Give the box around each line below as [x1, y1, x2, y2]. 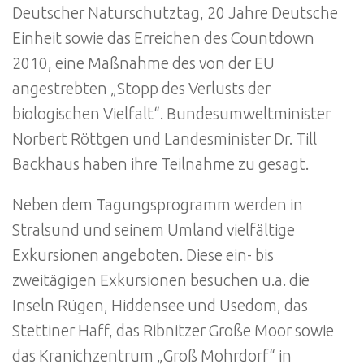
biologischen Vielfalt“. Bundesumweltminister [12, 104, 331, 123]
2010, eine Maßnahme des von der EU [12, 54, 275, 72]
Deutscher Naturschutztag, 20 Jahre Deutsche [12, 3, 338, 22]
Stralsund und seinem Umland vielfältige [12, 221, 295, 240]
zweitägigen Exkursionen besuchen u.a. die [12, 271, 310, 290]
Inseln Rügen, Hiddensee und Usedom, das [12, 297, 308, 315]
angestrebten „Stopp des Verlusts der [12, 79, 271, 97]
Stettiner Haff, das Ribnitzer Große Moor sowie [12, 322, 334, 340]
